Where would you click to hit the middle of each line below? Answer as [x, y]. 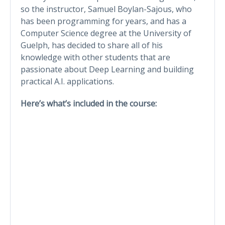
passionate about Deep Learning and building [107, 69]
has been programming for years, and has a [103, 21]
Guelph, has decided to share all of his [92, 45]
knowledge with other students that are [95, 57]
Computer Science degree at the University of [106, 33]
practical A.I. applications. [67, 81]
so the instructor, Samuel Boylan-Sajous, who [106, 9]
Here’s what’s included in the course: [89, 103]
